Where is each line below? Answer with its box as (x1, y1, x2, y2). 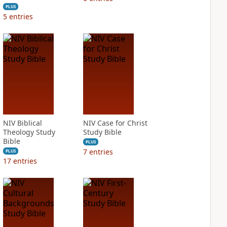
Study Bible (83, 127, 122, 137)
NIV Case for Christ (83, 118, 147, 128)
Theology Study (3, 127, 55, 137)
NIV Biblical (3, 118, 42, 128)
